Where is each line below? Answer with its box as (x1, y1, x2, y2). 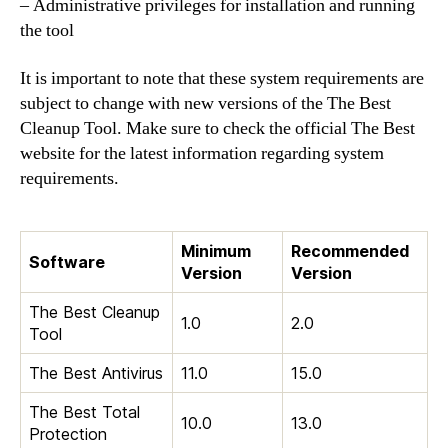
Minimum (181, 240, 251, 261)
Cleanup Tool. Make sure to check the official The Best (20, 116, 415, 140)
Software (29, 251, 105, 272)
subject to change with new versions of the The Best (20, 91, 391, 115)
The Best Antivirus (29, 362, 163, 383)
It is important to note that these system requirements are (20, 66, 424, 90)
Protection (29, 423, 107, 444)
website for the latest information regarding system (20, 141, 384, 165)
